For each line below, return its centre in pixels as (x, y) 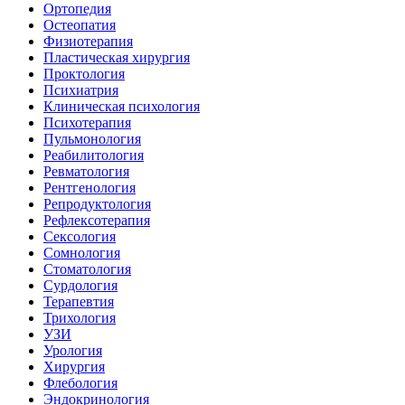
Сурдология (80, 286)
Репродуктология (97, 204)
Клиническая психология (122, 107)
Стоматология (87, 269)
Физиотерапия (88, 42)
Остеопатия (80, 25)
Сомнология (82, 253)
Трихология (80, 318)
